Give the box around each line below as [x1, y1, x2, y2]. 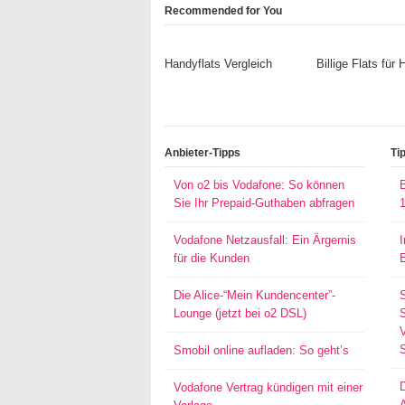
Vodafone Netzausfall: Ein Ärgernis [174, 233, 356, 247]
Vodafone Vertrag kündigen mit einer [174, 381, 363, 394]
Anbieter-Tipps [165, 146, 240, 159]
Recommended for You [165, 5, 282, 17]
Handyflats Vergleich [165, 57, 272, 71]
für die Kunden [174, 251, 250, 265]
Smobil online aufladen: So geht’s [174, 344, 349, 357]
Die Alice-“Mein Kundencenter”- [174, 288, 335, 302]
